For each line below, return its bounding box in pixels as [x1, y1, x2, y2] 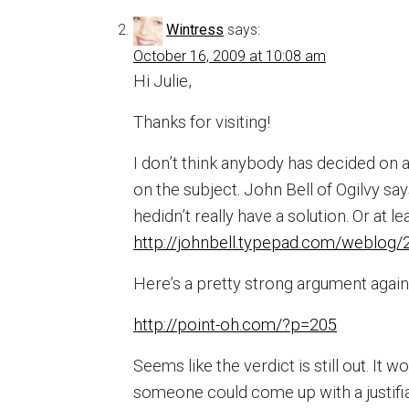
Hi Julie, [133, 71, 192, 90]
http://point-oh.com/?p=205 [133, 315, 337, 334]
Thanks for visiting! [133, 112, 270, 131]
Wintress [166, 21, 224, 39]
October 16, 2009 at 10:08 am [133, 47, 326, 65]
